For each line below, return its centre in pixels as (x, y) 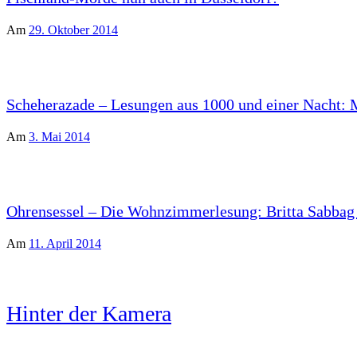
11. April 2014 (65, 243)
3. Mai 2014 (59, 137)
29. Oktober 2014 (73, 30)
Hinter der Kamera (89, 314)
